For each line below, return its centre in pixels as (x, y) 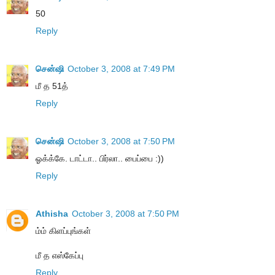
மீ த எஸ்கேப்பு (60, 256)
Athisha (52, 214)
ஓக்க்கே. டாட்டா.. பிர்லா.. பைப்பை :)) (100, 159)
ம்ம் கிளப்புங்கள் (63, 231)
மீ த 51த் (52, 86)
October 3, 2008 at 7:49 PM (121, 69)
